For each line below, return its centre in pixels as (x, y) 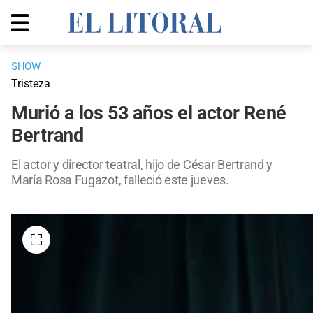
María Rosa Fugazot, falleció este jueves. (120, 180)
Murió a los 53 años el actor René (149, 114)
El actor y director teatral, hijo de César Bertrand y (142, 165)
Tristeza (31, 84)
